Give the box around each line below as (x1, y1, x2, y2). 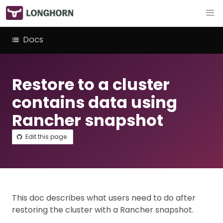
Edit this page (25, 132, 67, 141)
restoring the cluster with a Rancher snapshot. (12, 204, 194, 216)
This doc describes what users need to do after (12, 192, 196, 204)
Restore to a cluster (12, 73, 170, 96)
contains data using (12, 91, 177, 113)
